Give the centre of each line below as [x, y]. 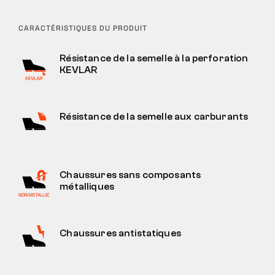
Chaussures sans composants [130, 175]
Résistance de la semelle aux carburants [154, 116]
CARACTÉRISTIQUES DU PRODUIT [83, 28]
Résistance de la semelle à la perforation [154, 58]
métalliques [87, 186]
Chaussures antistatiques [120, 233]
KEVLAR [79, 70]
